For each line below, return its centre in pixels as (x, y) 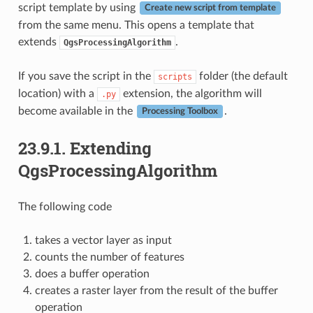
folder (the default (242, 76)
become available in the (77, 111)
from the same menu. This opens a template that (136, 25)
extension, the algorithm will (191, 93)
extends (38, 42)
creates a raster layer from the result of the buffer (156, 290)
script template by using (78, 7)
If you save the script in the (86, 76)
